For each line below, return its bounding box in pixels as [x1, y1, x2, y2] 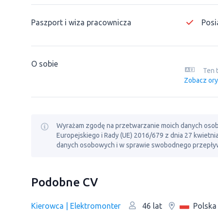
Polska [193, 201, 217, 210]
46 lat [140, 201, 162, 210]
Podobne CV [31, 176, 98, 189]
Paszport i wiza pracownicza [31, 18, 131, 27]
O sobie [31, 59, 58, 68]
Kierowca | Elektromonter [31, 201, 121, 210]
